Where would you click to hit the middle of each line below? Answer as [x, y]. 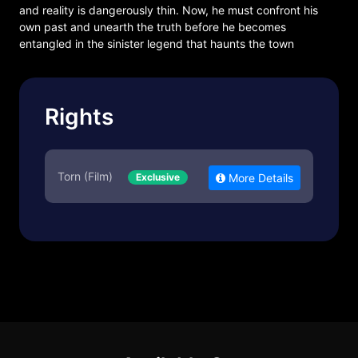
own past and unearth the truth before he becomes [153, 27]
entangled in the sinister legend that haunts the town [157, 44]
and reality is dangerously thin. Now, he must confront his [169, 10]
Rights [79, 117]
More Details [259, 178]
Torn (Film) [87, 176]
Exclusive [158, 177]
